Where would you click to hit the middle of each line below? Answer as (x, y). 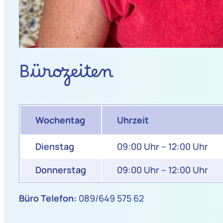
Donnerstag (60, 169)
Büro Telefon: (48, 198)
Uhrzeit (133, 120)
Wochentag (60, 120)
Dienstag (55, 146)
